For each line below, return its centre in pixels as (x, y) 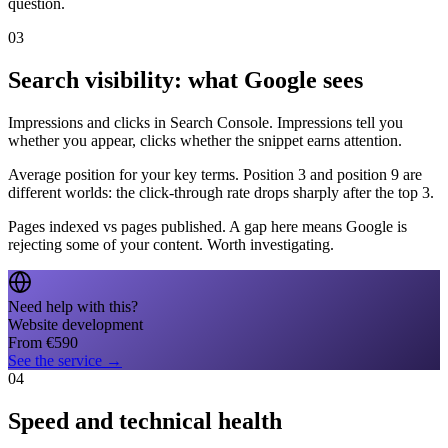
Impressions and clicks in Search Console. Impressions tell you (205, 123)
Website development (75, 325)
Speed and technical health (145, 421)
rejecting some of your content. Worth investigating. (171, 245)
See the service (55, 361)
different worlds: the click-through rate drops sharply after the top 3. (221, 193)
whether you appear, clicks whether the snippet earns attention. (205, 141)
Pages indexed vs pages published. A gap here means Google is (207, 227)
